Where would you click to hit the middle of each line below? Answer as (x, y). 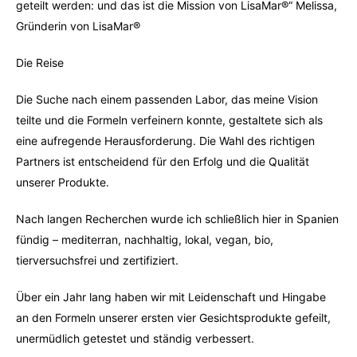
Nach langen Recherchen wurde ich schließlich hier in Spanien (177, 219)
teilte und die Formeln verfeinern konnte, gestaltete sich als (169, 120)
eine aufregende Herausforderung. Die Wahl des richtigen (165, 141)
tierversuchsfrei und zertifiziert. (97, 260)
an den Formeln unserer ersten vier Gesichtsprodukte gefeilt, (173, 318)
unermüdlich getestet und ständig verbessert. (135, 338)
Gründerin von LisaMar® (78, 26)
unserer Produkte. (63, 182)
